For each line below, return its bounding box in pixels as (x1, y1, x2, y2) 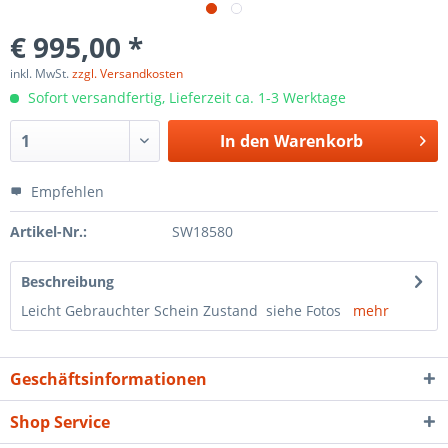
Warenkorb (273, 130, 363, 152)
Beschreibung (21, 272, 114, 291)
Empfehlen (27, 182, 104, 201)
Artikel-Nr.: (10, 222, 87, 241)
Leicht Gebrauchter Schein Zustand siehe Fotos (21, 301, 353, 320)
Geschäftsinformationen (10, 368, 207, 390)
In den (219, 130, 270, 152)
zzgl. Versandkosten (72, 65, 183, 82)
